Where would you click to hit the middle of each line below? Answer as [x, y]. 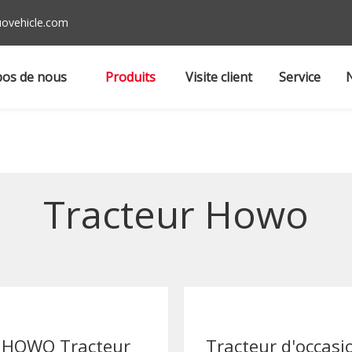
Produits [130, 77]
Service [300, 77]
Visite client [218, 77]
